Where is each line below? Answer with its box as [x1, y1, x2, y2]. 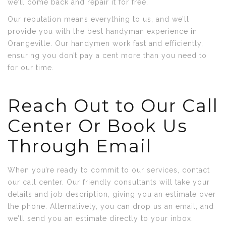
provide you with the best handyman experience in [8, 27, 197, 35]
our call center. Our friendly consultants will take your [8, 178, 210, 186]
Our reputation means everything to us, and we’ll [8, 15, 189, 23]
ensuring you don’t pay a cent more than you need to [8, 51, 207, 60]
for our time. [8, 64, 54, 72]
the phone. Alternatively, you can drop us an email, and [8, 202, 214, 210]
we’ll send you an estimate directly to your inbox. [8, 214, 193, 222]
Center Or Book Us [8, 115, 188, 137]
